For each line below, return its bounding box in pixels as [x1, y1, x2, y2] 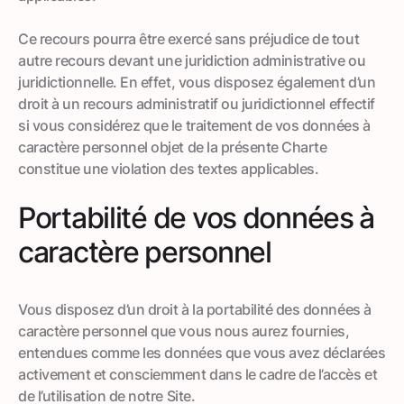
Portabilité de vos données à [18, 199, 375, 235]
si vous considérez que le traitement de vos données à [18, 115, 371, 134]
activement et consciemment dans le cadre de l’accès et [18, 364, 378, 383]
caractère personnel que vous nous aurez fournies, [18, 321, 350, 340]
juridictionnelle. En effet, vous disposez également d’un [18, 72, 376, 91]
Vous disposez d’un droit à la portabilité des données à [18, 299, 372, 318]
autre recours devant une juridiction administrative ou [18, 50, 366, 69]
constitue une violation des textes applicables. [18, 159, 319, 178]
